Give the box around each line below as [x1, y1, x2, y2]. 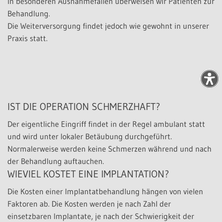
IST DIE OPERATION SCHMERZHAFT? [7, 100, 160, 112]
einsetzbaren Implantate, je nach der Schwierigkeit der [7, 211, 194, 221]
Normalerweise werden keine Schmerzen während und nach [7, 143, 212, 154]
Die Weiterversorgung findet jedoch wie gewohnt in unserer [7, 20, 209, 31]
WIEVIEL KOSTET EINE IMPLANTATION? [7, 167, 169, 180]
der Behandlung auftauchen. [7, 156, 104, 166]
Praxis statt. [7, 33, 48, 43]
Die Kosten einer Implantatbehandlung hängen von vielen [7, 186, 203, 196]
